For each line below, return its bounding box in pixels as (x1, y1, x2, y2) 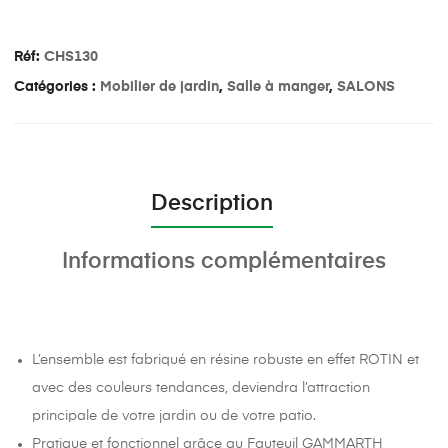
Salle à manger (227, 80, 329, 95)
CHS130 (44, 50, 98, 65)
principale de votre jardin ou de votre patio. (32, 408, 317, 423)
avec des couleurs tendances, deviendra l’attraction (32, 380, 371, 395)
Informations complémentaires (62, 250, 386, 273)
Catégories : (14, 80, 100, 95)
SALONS (337, 80, 395, 95)
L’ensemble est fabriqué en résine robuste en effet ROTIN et (32, 352, 420, 367)
